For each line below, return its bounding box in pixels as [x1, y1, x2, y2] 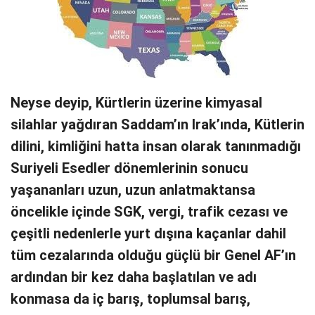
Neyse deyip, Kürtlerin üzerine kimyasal [11, 94, 262, 111]
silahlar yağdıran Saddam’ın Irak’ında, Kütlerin [11, 116, 304, 133]
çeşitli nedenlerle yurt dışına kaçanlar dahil [11, 225, 286, 242]
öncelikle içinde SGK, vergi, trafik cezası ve [11, 203, 288, 220]
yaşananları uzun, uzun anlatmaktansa [11, 181, 255, 198]
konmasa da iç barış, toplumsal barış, [11, 290, 250, 307]
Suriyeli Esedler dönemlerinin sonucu [11, 160, 248, 176]
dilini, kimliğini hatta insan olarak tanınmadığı [11, 138, 301, 155]
